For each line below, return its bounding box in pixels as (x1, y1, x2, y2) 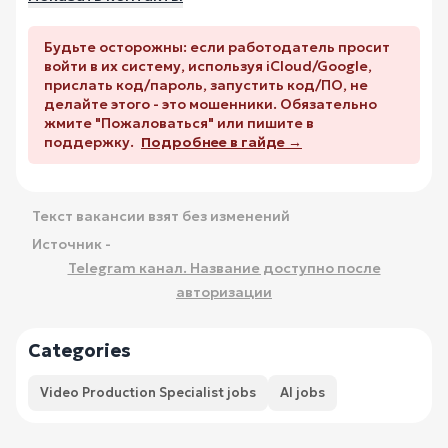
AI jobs (280, 383, 325, 401)
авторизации (176, 282, 272, 301)
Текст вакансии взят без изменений (32, 206, 290, 225)
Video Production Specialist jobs (40, 383, 256, 401)
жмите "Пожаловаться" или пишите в (44, 113, 314, 132)
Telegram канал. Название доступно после (67, 258, 381, 277)
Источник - (32, 234, 111, 253)
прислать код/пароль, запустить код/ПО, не (44, 75, 368, 94)
